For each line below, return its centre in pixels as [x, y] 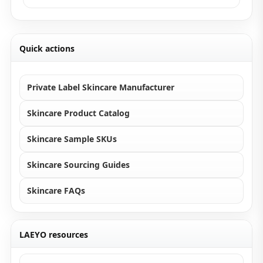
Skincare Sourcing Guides [78, 165]
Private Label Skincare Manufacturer [101, 87]
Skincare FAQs [56, 190]
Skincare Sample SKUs [72, 139]
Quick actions [47, 48]
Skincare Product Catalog [78, 113]
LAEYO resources [54, 235]
